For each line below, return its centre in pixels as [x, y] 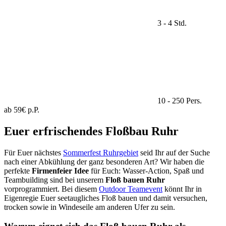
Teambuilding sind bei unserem [55, 180]
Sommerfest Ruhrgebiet [101, 152]
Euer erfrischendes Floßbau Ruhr [91, 131]
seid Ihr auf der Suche [174, 152]
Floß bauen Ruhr [135, 180]
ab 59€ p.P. [22, 109]
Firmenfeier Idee [60, 171]
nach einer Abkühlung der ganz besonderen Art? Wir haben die [104, 161]
